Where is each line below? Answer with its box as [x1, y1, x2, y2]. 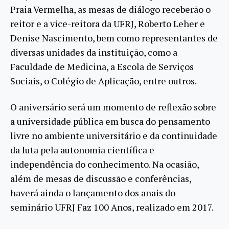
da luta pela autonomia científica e [10, 143, 154, 156]
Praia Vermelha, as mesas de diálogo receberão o [10, 3, 211, 16]
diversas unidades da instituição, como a [10, 46, 177, 59]
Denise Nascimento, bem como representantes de [10, 32, 218, 44]
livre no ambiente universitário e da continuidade [10, 129, 217, 142]
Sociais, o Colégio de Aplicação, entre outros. [10, 75, 197, 87]
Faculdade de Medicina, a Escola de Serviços [10, 60, 194, 73]
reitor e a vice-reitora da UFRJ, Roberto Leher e [10, 17, 205, 30]
